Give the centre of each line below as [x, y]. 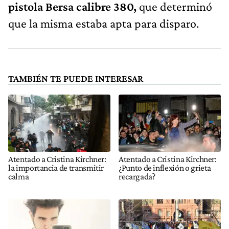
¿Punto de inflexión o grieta [165, 167]
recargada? [137, 176]
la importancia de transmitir [56, 167]
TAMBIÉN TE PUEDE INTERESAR [76, 79]
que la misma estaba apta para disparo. [104, 24]
